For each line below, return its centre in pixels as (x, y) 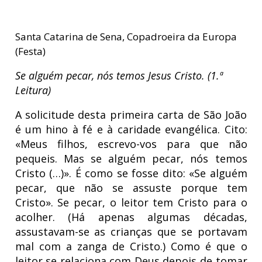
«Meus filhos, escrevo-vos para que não (131, 144)
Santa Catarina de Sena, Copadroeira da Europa (126, 37)
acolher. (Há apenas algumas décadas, (131, 217)
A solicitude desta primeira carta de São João (131, 115)
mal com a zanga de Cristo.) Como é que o (131, 247)
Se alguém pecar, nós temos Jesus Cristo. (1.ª (119, 76)
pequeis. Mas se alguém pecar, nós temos (131, 159)
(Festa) (30, 51)
